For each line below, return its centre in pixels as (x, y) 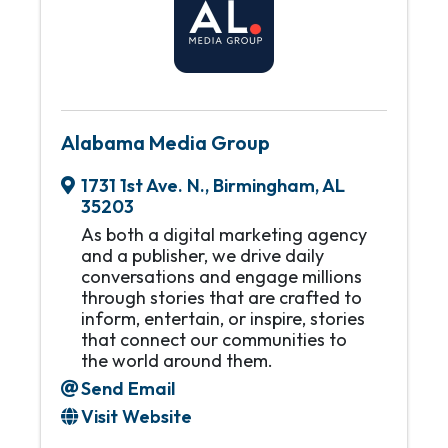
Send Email (128, 388)
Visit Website (136, 416)
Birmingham (264, 185)
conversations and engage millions (221, 276)
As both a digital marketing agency (224, 234)
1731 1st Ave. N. (143, 185)
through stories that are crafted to (221, 297)
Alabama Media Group (165, 142)
